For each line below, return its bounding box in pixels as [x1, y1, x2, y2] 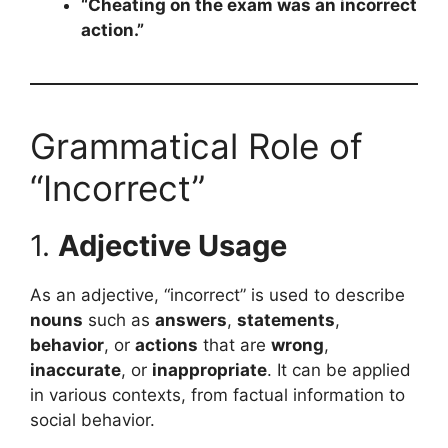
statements [237, 309, 335, 330]
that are [198, 334, 271, 355]
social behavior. [30, 409, 155, 430]
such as [83, 309, 155, 330]
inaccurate [30, 359, 121, 380]
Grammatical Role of [30, 124, 363, 167]
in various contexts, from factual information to [30, 384, 405, 405]
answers [155, 309, 227, 330]
